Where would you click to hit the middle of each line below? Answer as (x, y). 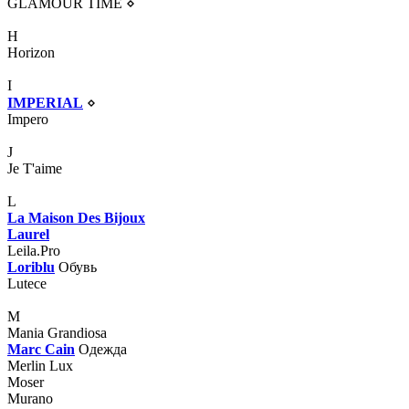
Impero (28, 119)
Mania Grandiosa (57, 332)
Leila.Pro (34, 250)
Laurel (28, 234)
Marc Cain (41, 349)
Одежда (103, 349)
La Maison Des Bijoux (76, 217)
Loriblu (31, 267)
